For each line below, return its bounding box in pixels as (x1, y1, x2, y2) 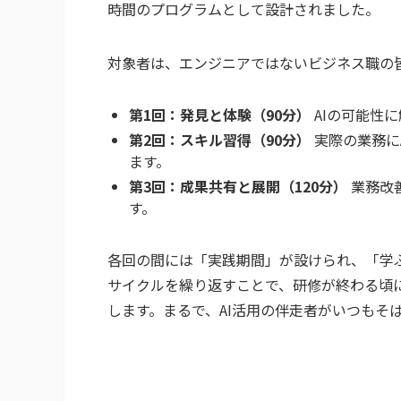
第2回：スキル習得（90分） (129, 128, 311, 150)
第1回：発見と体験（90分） (129, 103, 311, 125)
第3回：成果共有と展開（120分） (129, 175, 347, 197)
